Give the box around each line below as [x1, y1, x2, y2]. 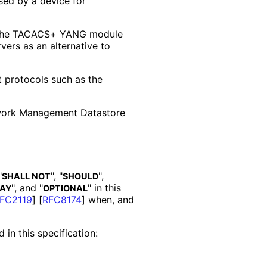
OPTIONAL [43, 183, 88, 194]
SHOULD [63, 171, 98, 182]
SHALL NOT [2, 171, 51, 182]
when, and [85, 194, 134, 206]
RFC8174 [42, 194, 82, 206]
